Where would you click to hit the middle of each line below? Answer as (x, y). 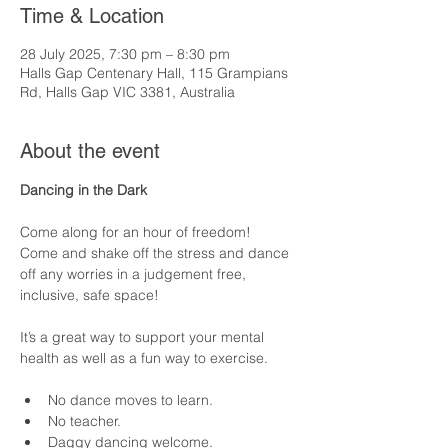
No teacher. (84, 421)
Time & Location (92, 16)
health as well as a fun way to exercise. (148, 358)
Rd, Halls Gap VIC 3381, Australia (127, 92)
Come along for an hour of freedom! (139, 232)
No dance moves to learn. (130, 400)
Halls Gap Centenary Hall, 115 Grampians (154, 73)
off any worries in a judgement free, (135, 274)
